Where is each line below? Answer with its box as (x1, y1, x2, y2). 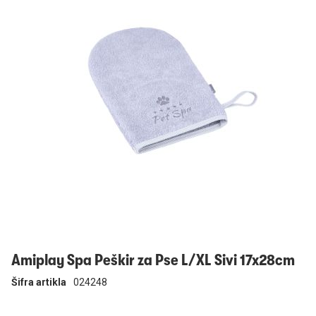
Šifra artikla (11, 276, 66, 288)
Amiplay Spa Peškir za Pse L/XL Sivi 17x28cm (11, 251, 295, 269)
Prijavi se (18, 13, 57, 25)
